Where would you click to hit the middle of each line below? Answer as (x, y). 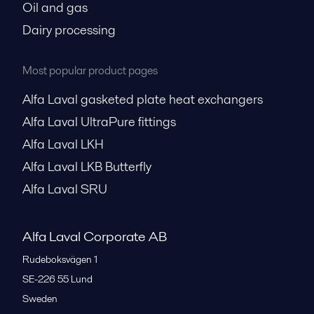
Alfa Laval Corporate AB (95, 236)
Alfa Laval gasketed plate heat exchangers (143, 99)
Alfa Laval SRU (65, 189)
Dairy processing (69, 30)
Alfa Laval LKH (63, 144)
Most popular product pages (90, 70)
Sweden (40, 299)
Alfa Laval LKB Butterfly (87, 166)
